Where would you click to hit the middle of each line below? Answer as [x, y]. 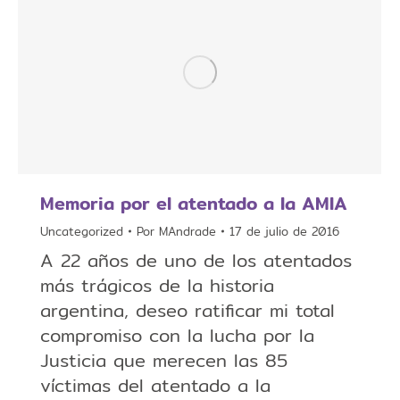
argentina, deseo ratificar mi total [187, 311]
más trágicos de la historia [157, 286]
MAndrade [187, 232]
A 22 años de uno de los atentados [196, 261]
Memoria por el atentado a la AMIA [194, 204]
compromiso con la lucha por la [177, 336]
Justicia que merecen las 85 [164, 361]
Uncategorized [82, 232]
